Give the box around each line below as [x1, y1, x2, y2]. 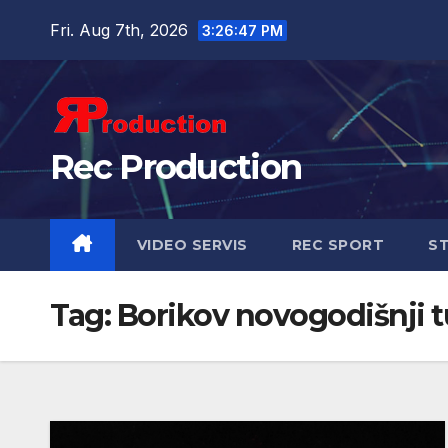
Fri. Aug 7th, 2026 [50, 19, 193, 40]
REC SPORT [291, 236, 384, 254]
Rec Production [50, 146, 302, 188]
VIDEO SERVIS [136, 236, 248, 254]
